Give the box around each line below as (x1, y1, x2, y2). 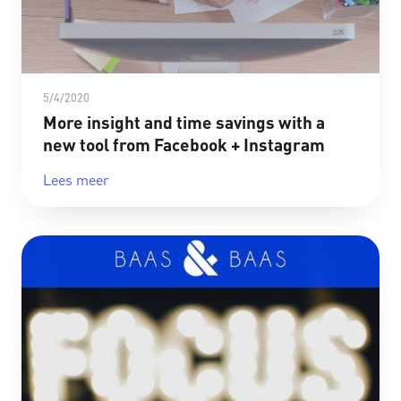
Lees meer (43, 170, 109, 190)
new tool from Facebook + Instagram (43, 133, 325, 157)
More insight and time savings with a (43, 111, 325, 134)
